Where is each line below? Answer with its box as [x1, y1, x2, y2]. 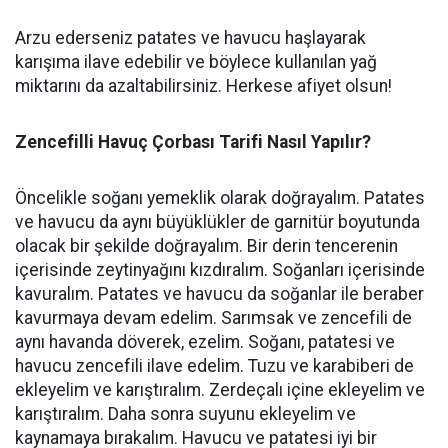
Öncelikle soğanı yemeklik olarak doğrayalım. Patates [15, 188, 425, 208]
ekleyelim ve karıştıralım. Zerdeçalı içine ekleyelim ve [15, 380, 425, 400]
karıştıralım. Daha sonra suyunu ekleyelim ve [15, 404, 356, 424]
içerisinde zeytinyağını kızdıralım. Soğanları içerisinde [15, 260, 425, 280]
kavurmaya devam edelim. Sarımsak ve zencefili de [15, 308, 412, 328]
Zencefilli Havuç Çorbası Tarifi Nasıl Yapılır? [15, 132, 371, 152]
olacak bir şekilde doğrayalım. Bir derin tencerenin [15, 236, 398, 256]
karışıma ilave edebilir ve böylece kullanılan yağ [15, 52, 377, 72]
